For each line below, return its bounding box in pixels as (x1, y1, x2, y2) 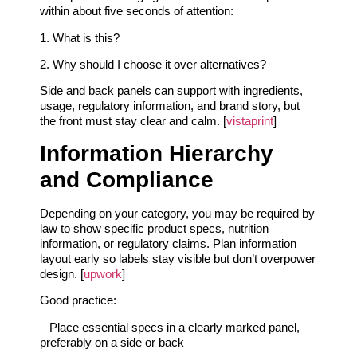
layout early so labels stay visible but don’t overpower (40, 251, 316, 265)
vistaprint (226, 114, 273, 128)
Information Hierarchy (40, 140, 273, 166)
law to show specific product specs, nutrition (40, 221, 269, 235)
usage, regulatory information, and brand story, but (40, 99, 300, 113)
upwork (84, 266, 122, 280)
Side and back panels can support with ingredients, (40, 84, 303, 98)
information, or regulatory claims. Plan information (40, 236, 296, 250)
